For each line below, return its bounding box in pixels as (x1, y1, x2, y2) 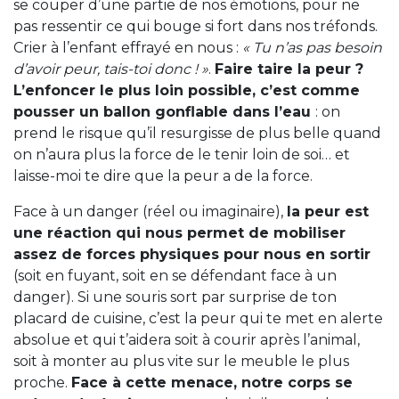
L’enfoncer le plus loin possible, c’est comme (13, 81, 360, 99)
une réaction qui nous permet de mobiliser (13, 224, 346, 241)
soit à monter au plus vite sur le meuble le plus (13, 352, 349, 370)
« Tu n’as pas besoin (242, 38, 382, 56)
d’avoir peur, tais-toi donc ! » (13, 60, 208, 77)
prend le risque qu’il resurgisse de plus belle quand (13, 124, 381, 142)
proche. (13, 373, 71, 391)
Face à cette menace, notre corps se (71, 373, 353, 391)
